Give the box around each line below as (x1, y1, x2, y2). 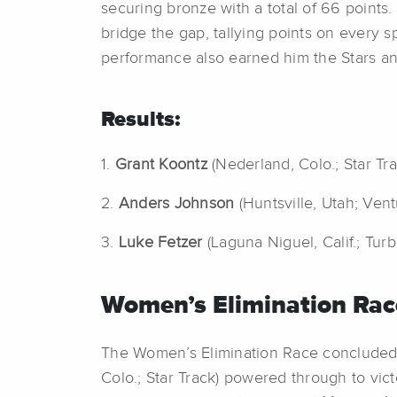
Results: (101, 109, 180, 131)
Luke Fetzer (118, 235, 207, 252)
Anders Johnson (118, 196, 239, 213)
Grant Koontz (114, 157, 207, 174)
